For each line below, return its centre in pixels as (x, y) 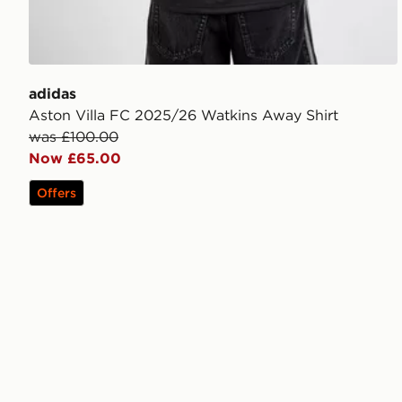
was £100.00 (74, 136)
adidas (52, 93)
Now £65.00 (75, 157)
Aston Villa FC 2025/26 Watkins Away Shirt (184, 114)
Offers (57, 192)
